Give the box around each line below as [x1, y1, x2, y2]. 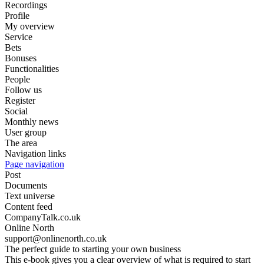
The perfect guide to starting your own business [5, 243, 181, 254]
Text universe [5, 190, 55, 201]
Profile [5, 10, 29, 21]
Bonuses [5, 52, 37, 63]
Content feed [5, 201, 52, 212]
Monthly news [5, 116, 58, 127]
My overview [5, 21, 55, 31]
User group [5, 127, 47, 137]
